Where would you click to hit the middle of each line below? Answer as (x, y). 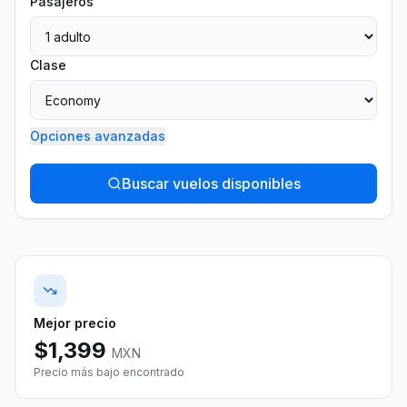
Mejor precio (75, 323)
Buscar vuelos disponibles (211, 184)
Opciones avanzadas (98, 136)
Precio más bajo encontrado (109, 372)
